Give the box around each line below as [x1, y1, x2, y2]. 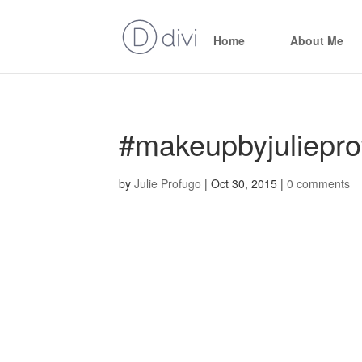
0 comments [287, 175, 350, 192]
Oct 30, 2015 [211, 175, 277, 192]
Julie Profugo [134, 175, 201, 192]
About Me [290, 32, 343, 48]
